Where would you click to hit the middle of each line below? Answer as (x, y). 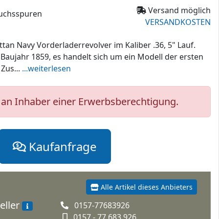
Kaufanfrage (61, 146)
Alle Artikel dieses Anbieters (146, 187)
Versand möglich (178, 10)
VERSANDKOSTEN (178, 22)
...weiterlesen (46, 68)
